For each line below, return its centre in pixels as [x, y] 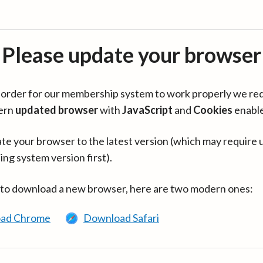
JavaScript [147, 110]
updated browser [57, 110]
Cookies [213, 110]
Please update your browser [131, 55]
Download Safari [121, 218]
